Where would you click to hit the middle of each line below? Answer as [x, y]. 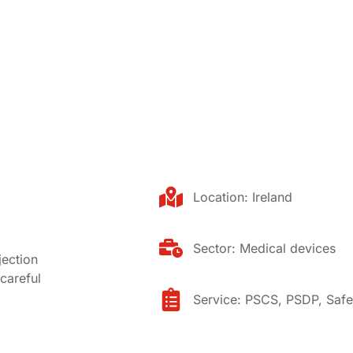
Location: [222, 197]
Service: [219, 299]
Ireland [272, 197]
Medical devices [287, 248]
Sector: [216, 248]
